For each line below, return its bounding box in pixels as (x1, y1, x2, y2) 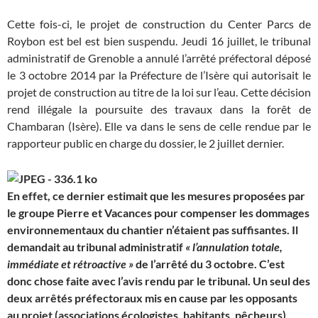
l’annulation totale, (192, 240, 283, 254)
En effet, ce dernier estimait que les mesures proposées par (7, 189, 305, 203)
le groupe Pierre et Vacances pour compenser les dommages (7, 206, 309, 220)
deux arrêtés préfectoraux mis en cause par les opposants (7, 291, 297, 305)
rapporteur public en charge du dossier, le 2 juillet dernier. (7, 136, 284, 150)
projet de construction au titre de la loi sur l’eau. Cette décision (7, 85, 311, 99)
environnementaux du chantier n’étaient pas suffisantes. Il (7, 223, 298, 237)
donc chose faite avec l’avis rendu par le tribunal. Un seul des (7, 274, 310, 288)
